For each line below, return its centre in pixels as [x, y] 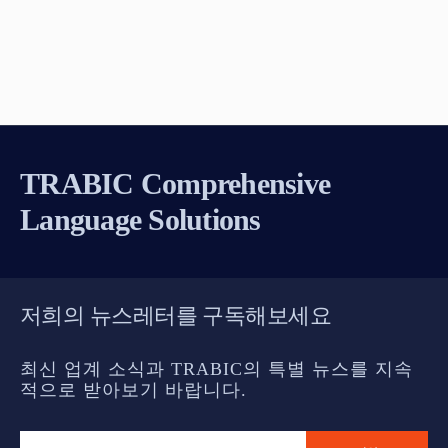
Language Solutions [140, 219]
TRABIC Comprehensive [175, 183]
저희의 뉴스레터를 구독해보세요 [176, 315]
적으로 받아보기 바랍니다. [133, 389]
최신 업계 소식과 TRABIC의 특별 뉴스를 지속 [216, 368]
